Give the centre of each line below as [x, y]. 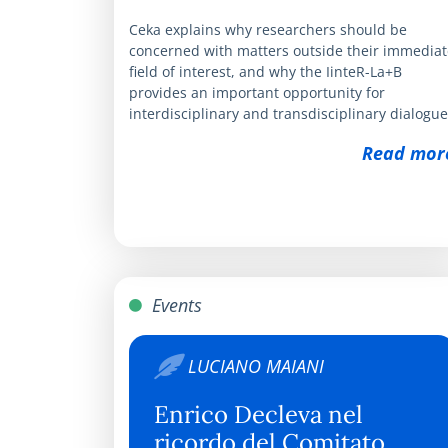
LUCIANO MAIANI [256, 365]
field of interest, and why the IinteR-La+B [265, 71]
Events [174, 304]
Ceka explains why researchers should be [268, 29]
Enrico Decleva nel [258, 414]
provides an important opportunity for [257, 92]
